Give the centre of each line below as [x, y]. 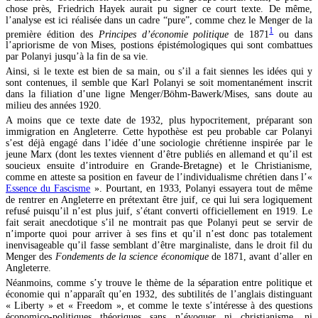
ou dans [293, 34]
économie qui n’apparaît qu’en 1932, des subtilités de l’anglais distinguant [159, 295]
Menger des [31, 257]
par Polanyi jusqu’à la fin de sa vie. [77, 57]
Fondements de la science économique [132, 257]
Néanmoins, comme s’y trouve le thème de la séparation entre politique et [159, 283]
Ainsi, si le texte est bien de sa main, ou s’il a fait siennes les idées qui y [159, 72]
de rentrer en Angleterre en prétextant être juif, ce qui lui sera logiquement [159, 200]
